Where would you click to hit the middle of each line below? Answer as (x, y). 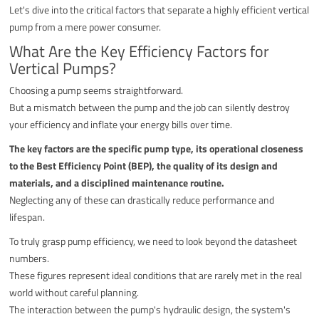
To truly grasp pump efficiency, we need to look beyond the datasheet (153, 241)
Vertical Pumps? (63, 68)
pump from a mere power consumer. (85, 26)
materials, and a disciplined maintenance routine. (117, 182)
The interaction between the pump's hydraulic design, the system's (150, 309)
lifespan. (27, 216)
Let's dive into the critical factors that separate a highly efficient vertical (159, 9)
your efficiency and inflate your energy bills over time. (121, 124)
